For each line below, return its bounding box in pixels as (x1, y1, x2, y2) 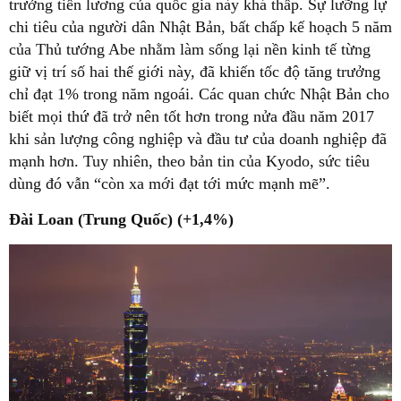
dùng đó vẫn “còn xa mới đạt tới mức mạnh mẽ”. (9, 175, 330, 193)
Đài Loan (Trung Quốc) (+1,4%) (9, 210, 234, 229)
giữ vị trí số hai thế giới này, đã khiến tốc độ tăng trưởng (9, 63, 380, 81)
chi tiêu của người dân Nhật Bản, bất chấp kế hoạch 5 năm (9, 18, 392, 37)
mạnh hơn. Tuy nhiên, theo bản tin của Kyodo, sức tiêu (9, 152, 370, 171)
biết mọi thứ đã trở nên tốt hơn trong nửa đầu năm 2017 (9, 107, 374, 126)
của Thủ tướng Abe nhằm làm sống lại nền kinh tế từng (9, 40, 371, 59)
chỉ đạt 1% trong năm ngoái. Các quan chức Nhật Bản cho (9, 85, 389, 104)
